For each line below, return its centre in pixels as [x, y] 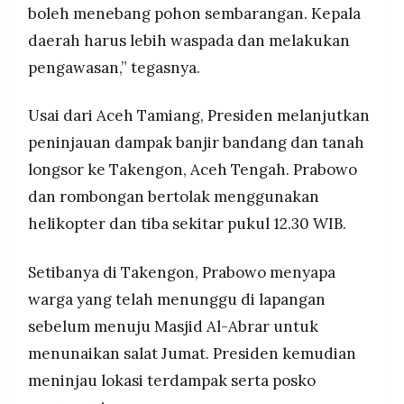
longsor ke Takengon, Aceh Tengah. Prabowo [193, 170]
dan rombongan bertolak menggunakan [174, 197]
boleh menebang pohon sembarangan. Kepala [194, 13]
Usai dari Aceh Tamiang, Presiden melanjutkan [199, 116]
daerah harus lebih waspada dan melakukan [189, 40]
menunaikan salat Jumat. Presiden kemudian [192, 354]
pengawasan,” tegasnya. [114, 67]
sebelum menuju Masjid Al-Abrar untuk [173, 327]
